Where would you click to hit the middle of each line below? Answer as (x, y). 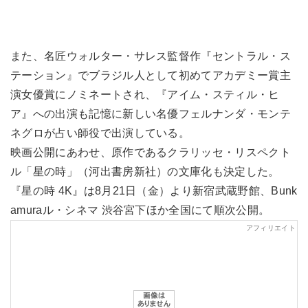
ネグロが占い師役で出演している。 (100, 133)
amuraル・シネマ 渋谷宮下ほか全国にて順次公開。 (140, 210)
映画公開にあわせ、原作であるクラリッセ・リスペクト (151, 153)
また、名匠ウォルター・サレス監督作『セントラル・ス (151, 56)
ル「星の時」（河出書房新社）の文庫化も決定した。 (145, 172)
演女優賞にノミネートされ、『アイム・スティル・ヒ (145, 95)
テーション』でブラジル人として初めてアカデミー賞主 (151, 76)
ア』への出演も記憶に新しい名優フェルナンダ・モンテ (151, 114)
